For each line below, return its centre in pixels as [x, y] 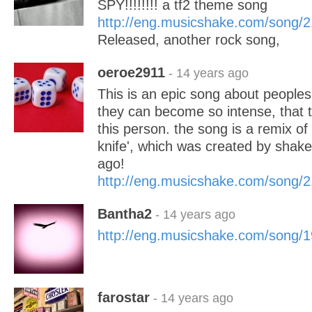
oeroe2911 [131, 72]
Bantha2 [125, 214]
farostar [124, 297]
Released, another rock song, [189, 40]
